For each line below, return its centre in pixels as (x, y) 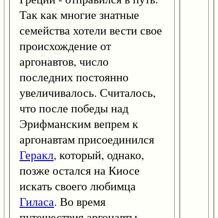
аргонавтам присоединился (87, 139)
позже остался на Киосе (80, 171)
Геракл (36, 155)
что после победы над (74, 108)
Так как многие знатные (79, 15)
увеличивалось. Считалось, (88, 93)
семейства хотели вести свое (91, 30)
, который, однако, (99, 155)
